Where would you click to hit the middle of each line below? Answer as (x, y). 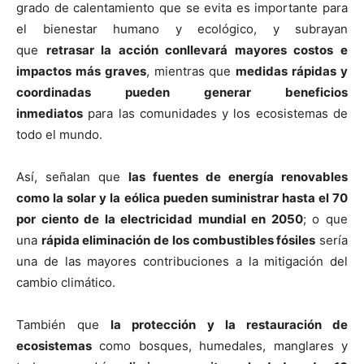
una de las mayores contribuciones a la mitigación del (182, 262)
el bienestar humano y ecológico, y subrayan (182, 29)
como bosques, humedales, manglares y (220, 346)
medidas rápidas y (292, 71)
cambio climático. (66, 283)
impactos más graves (81, 71)
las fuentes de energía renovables (238, 177)
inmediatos (50, 114)
